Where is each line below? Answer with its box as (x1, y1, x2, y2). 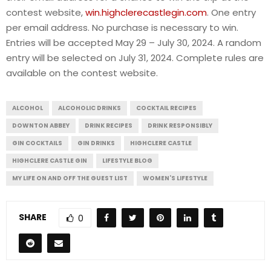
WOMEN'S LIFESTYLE (143, 174, 207, 183)
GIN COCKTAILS (12, 139, 62, 148)
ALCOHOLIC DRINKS (58, 103, 121, 113)
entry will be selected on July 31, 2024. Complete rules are (6, 51, 264, 65)
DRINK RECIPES (85, 121, 132, 131)
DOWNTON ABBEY (12, 121, 70, 131)
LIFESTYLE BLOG (102, 156, 152, 166)
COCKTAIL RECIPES (136, 103, 197, 113)
